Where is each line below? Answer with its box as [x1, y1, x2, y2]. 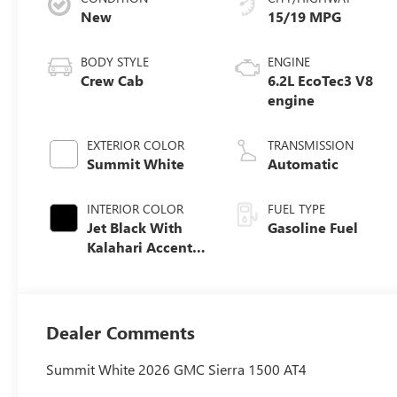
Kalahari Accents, [87, 237, 203, 257]
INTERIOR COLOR [87, 200, 184, 218]
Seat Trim [87, 296, 151, 315]
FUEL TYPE [268, 200, 326, 218]
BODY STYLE [81, 53, 150, 71]
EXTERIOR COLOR [87, 136, 185, 154]
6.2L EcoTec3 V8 [268, 71, 374, 90]
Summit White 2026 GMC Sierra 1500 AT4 [46, 360, 307, 379]
